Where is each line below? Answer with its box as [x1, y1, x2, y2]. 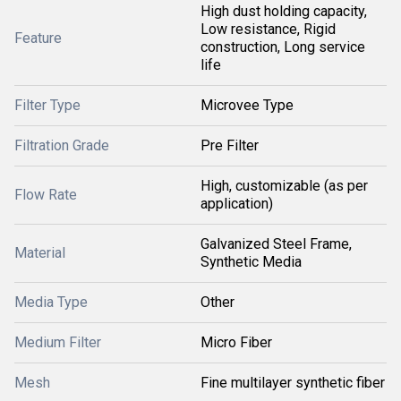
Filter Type [14, 97, 81, 114]
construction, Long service [200, 38, 365, 55]
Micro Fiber [200, 334, 272, 351]
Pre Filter [200, 137, 259, 154]
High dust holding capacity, [200, 3, 367, 20]
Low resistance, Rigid [200, 21, 336, 38]
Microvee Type [200, 97, 294, 114]
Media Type [14, 294, 88, 311]
